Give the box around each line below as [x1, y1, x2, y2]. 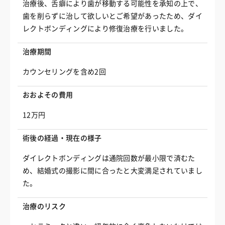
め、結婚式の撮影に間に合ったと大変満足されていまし [23, 167, 202, 174]
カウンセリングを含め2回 [23, 68, 106, 75]
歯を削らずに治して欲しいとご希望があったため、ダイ [23, 13, 202, 20]
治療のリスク [23, 203, 66, 210]
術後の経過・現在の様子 [23, 135, 102, 142]
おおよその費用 [23, 91, 73, 98]
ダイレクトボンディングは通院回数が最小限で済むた [23, 155, 195, 162]
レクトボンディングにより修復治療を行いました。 [23, 25, 188, 32]
